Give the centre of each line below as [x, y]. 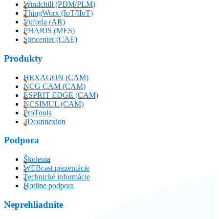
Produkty [23, 58]
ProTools [37, 112]
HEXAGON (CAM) [56, 77]
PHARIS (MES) [49, 31]
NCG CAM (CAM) [55, 86]
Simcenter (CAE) [50, 40]
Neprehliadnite [33, 204]
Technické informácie [57, 177]
